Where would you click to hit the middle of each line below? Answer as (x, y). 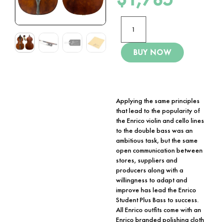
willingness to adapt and (152, 180)
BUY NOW (152, 53)
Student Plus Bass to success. (157, 200)
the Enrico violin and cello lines (160, 121)
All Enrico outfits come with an (159, 210)
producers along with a (150, 170)
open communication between (159, 150)
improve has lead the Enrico (156, 190)
